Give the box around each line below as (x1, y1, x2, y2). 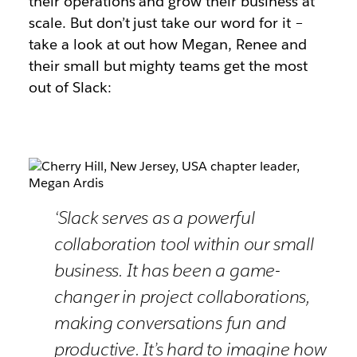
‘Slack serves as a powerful (53, 206, 255, 229)
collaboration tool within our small (53, 232, 314, 255)
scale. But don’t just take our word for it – (28, 14, 304, 32)
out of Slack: (28, 78, 112, 96)
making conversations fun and (53, 311, 287, 334)
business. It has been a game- (53, 258, 280, 281)
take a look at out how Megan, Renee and (28, 35, 307, 53)
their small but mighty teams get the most (28, 57, 308, 75)
